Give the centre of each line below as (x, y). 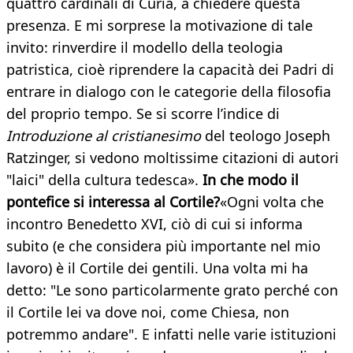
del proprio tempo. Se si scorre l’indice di (143, 114)
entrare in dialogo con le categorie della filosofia (169, 92)
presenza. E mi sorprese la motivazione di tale (160, 26)
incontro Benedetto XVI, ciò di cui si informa (154, 224)
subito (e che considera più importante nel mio (163, 246)
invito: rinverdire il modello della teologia (145, 48)
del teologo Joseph (266, 136)
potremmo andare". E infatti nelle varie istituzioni (171, 334)
